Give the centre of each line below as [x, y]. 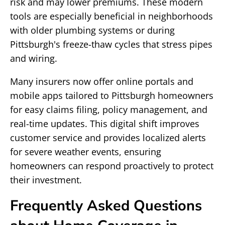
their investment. [46, 180]
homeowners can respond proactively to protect [112, 166]
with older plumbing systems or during [92, 30]
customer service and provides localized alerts [108, 138]
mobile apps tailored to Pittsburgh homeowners [112, 95]
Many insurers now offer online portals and [102, 81]
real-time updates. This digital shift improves [105, 124]
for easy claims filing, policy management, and [109, 109]
